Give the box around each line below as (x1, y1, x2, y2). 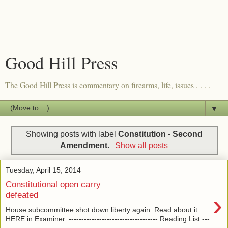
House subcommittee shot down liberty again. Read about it (6, 205, 197, 214)
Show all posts (115, 140, 168, 150)
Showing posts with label (25, 129, 118, 138)
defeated (6, 190, 38, 201)
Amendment (60, 140, 108, 150)
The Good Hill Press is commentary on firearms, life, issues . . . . (5, 79, 210, 90)
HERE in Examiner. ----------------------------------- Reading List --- (6, 214, 210, 223)
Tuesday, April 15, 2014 (6, 165, 81, 174)
